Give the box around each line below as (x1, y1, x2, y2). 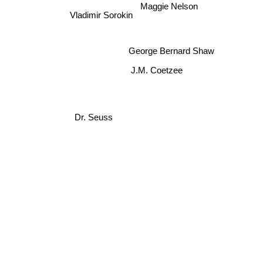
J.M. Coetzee (136, 66, 188, 77)
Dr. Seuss (74, 112, 113, 122)
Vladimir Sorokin (69, 10, 132, 21)
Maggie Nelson (139, 5, 197, 15)
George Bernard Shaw (129, 46, 215, 56)
